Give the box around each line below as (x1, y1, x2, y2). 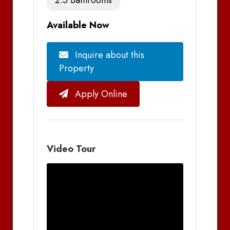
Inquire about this (72, 48, 144, 62)
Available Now (47, 18, 109, 32)
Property (59, 61, 94, 75)
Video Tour (47, 142, 95, 156)
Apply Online (72, 87, 127, 101)
